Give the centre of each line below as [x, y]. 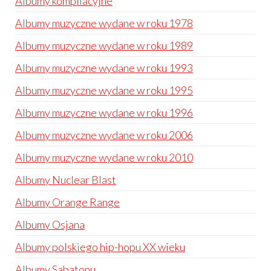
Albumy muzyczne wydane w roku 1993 [104, 68]
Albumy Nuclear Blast [66, 180]
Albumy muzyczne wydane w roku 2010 [104, 157]
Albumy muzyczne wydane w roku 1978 [104, 23]
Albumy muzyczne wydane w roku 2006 [104, 135]
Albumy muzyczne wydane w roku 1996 [104, 113]
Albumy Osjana [50, 224]
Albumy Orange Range [67, 202]
